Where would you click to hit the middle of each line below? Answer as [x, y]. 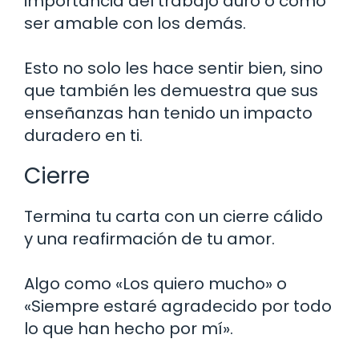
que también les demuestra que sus [171, 90]
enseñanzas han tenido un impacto [168, 113]
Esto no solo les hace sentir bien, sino [173, 68]
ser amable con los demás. [135, 23]
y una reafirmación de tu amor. [149, 238]
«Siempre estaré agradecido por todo [178, 306]
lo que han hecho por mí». [129, 328]
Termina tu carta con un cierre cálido [173, 216]
